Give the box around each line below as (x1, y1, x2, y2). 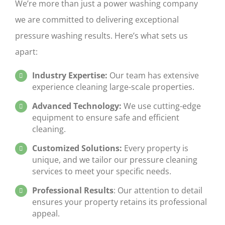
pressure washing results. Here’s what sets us (15, 30, 188, 42)
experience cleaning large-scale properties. (32, 81, 194, 93)
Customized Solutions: (32, 143, 122, 154)
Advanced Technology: (32, 100, 122, 112)
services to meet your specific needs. (32, 166, 171, 177)
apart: (15, 46, 38, 58)
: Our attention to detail (113, 184, 202, 196)
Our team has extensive (107, 70, 199, 81)
